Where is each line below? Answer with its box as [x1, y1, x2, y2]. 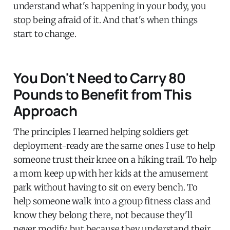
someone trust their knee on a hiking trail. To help [13, 154, 217, 165]
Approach [13, 101, 78, 120]
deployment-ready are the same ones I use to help [13, 140, 215, 151]
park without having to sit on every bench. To [13, 181, 198, 193]
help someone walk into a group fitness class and [13, 195, 210, 207]
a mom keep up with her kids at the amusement [13, 167, 209, 179]
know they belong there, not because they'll [13, 209, 193, 221]
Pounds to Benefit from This [13, 84, 192, 104]
